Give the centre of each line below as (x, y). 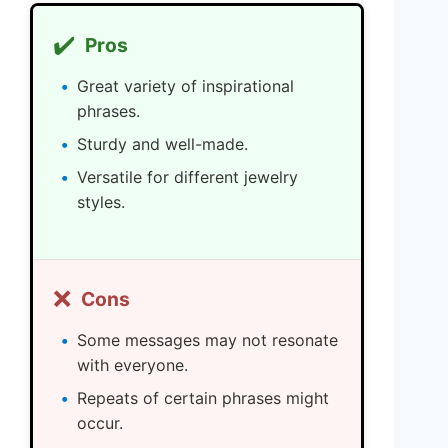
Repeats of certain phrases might (203, 398)
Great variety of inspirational (185, 86)
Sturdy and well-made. (162, 144)
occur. (100, 423)
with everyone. (132, 365)
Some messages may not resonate (207, 340)
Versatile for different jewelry (187, 177)
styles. (101, 202)
